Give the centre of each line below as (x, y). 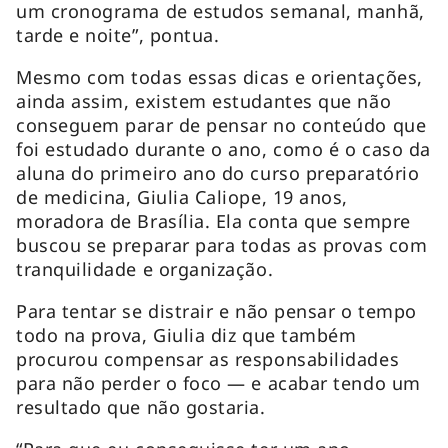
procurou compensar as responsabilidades (208, 358)
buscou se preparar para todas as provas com (222, 244)
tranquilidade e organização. (145, 268)
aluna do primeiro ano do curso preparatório (218, 172)
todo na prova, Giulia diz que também (186, 334)
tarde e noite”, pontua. (118, 34)
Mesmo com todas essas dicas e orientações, (219, 76)
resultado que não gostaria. (141, 406)
